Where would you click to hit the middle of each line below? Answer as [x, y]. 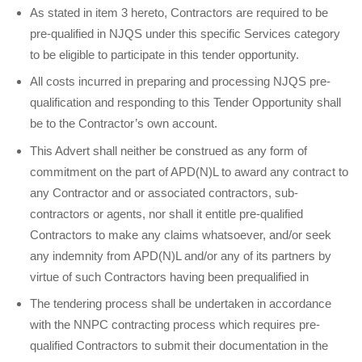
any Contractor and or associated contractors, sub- [164, 192]
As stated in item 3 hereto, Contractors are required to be [179, 12]
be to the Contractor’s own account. [124, 124]
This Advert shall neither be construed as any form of [169, 150]
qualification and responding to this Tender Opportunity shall [186, 103]
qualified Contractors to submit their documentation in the [179, 346]
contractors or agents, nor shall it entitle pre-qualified [167, 213]
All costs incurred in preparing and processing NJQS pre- [181, 82]
